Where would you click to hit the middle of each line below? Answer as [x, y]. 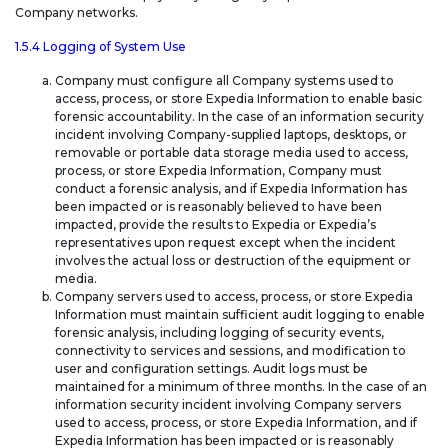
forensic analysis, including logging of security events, [219, 333]
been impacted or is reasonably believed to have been [218, 207]
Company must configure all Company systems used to [224, 81]
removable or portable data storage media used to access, [231, 153]
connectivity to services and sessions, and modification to [230, 351]
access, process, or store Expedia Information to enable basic [238, 99]
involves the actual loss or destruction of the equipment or [233, 261]
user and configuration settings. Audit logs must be [211, 369]
